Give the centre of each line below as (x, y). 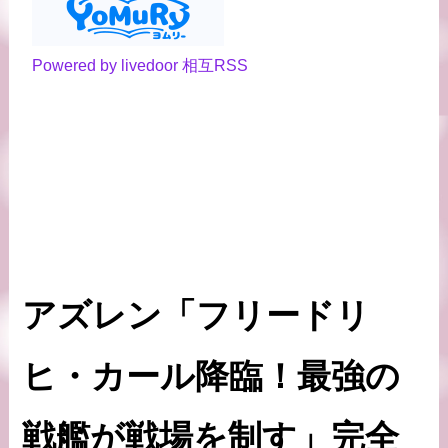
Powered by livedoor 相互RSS (140, 65)
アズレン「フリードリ (196, 314)
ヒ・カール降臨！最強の (211, 375)
